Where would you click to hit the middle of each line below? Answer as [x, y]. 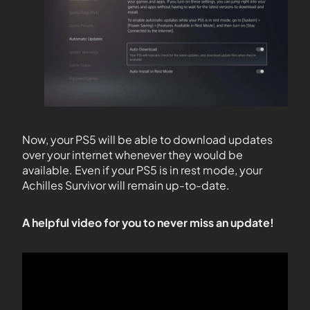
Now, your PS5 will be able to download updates [147, 140]
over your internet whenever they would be [133, 155]
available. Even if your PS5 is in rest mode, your [142, 170]
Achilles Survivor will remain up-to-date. [126, 185]
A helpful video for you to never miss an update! [148, 223]
